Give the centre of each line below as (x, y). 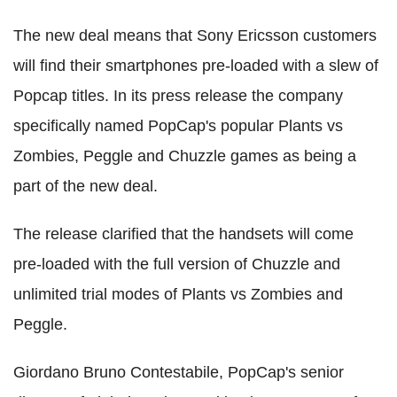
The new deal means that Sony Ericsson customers (195, 35)
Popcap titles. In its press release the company (178, 95)
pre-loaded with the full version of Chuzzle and (177, 264)
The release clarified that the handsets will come (183, 234)
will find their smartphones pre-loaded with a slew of (196, 65)
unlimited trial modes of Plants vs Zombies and (178, 294)
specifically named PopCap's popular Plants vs (178, 125)
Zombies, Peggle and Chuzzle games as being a (185, 156)
